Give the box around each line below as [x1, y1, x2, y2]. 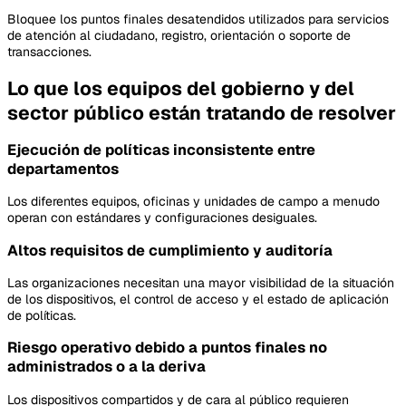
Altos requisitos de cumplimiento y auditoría [7, 240, 333, 260]
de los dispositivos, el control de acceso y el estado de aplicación [7, 291, 389, 308]
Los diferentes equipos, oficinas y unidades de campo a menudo [7, 193, 380, 210]
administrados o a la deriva [7, 357, 206, 377]
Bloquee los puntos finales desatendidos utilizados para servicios [7, 11, 389, 28]
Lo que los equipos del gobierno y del [7, 75, 354, 101]
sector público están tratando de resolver [7, 100, 396, 125]
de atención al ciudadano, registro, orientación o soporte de [7, 27, 351, 44]
